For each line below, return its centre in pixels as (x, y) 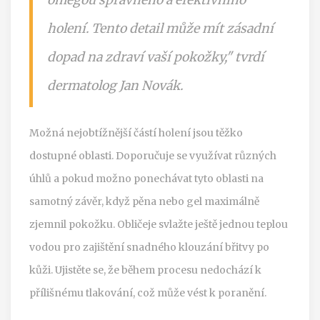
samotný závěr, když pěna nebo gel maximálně (144, 201)
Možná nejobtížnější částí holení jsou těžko (136, 132)
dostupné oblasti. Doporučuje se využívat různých (153, 155)
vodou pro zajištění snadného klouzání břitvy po (149, 247)
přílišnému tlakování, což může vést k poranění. (148, 292)
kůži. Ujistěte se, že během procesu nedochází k (145, 270)
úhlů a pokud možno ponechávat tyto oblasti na (146, 178)
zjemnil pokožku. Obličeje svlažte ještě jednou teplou (159, 224)
